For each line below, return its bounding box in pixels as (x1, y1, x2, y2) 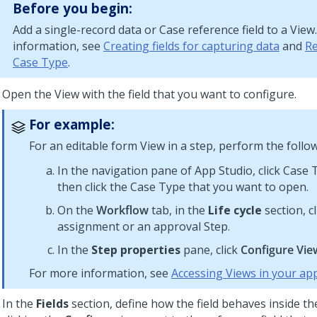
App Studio (195, 163, 253, 178)
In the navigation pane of (57, 163, 195, 178)
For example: (29, 115, 115, 133)
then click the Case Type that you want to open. (57, 179, 309, 195)
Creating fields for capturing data (103, 38, 279, 54)
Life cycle (208, 202, 262, 218)
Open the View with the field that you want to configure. (2, 86, 296, 102)
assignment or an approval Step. (57, 219, 230, 234)
